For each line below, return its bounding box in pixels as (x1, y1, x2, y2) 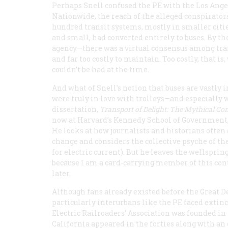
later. (52, 168, 71, 178)
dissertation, (52, 104, 100, 114)
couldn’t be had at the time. (52, 65, 149, 74)
